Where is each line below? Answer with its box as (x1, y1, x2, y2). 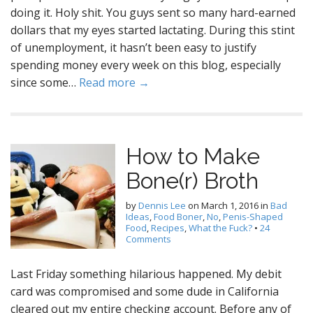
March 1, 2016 (201, 199, 259, 212)
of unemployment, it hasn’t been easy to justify (10, 40, 256, 55)
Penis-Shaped (223, 210, 283, 223)
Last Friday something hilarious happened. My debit (10, 266, 282, 282)
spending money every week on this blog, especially (10, 57, 281, 73)
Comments (126, 233, 171, 245)
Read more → (79, 75, 150, 90)
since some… (10, 75, 79, 90)
